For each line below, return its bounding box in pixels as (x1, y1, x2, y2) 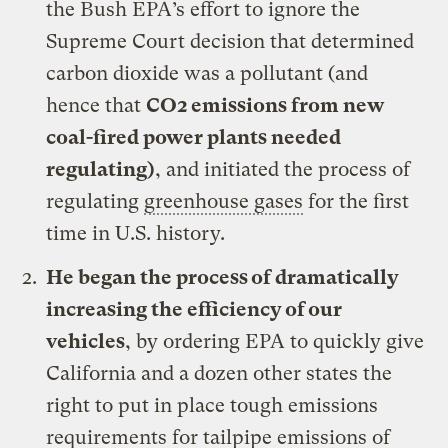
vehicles (46, 329, 126, 353)
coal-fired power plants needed (46, 125, 342, 149)
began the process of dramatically (78, 265, 400, 289)
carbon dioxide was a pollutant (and (46, 61, 369, 85)
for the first (303, 189, 410, 213)
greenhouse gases (144, 189, 304, 213)
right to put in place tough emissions (46, 393, 379, 417)
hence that (46, 93, 147, 117)
